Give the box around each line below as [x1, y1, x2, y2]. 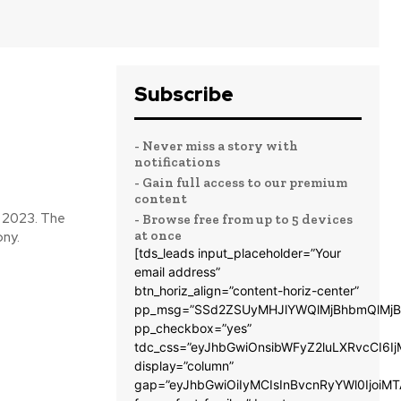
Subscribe [134, 81, 234, 107]
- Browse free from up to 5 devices [134, 210, 353, 227]
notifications [134, 153, 220, 170]
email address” [134, 263, 220, 279]
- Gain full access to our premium [134, 174, 347, 191]
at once [134, 226, 182, 243]
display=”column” [134, 357, 234, 373]
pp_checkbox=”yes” [134, 320, 252, 336]
